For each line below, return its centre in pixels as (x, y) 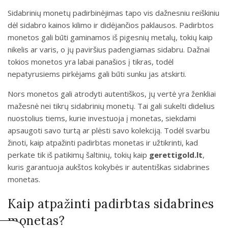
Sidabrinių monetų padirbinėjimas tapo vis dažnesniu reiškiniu (113, 12)
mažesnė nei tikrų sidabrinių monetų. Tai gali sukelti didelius (111, 106)
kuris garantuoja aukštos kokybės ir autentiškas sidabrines (109, 167)
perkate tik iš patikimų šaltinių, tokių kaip (78, 154)
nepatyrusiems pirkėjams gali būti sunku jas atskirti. (97, 74)
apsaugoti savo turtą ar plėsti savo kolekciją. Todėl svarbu (109, 130)
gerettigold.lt (176, 154)
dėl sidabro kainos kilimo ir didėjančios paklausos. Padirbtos (111, 25)
